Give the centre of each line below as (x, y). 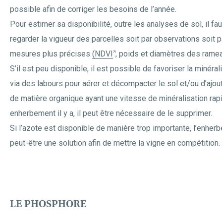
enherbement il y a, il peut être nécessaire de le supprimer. (111, 113)
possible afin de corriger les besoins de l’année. (93, 9)
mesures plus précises (51, 54)
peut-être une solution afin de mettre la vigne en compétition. (115, 143)
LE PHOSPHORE (48, 204)
